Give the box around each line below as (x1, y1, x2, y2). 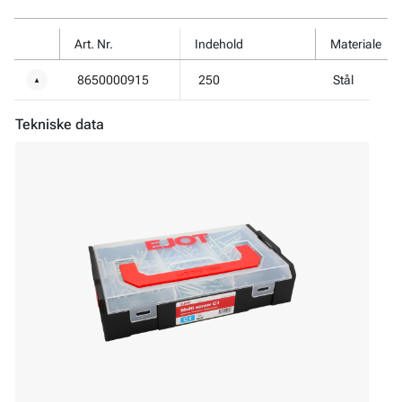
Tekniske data (15, 116, 104, 134)
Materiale (330, 37, 381, 53)
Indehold (195, 37, 243, 53)
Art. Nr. (74, 37, 113, 53)
